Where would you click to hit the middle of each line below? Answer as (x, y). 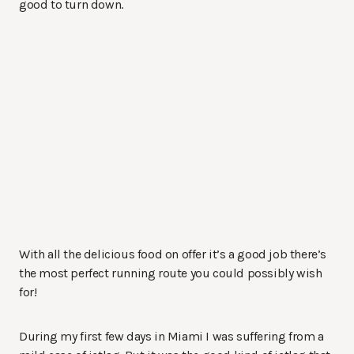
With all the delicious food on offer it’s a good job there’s (173, 254)
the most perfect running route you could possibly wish (171, 273)
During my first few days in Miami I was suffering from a (171, 337)
